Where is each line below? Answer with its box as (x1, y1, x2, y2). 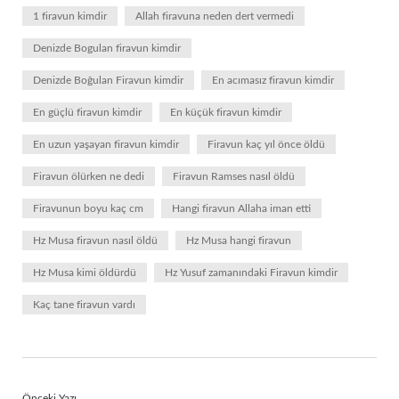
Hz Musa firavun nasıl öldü (33, 235, 158, 246)
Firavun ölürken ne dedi (33, 171, 144, 182)
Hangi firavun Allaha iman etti (172, 203, 311, 214)
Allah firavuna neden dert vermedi (135, 11, 294, 21)
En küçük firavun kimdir (170, 107, 281, 118)
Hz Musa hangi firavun (186, 235, 291, 246)
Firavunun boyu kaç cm (33, 203, 143, 214)
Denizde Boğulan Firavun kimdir (33, 75, 183, 85)
